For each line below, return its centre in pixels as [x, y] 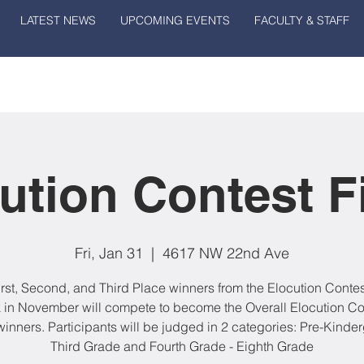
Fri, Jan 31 [109, 253]
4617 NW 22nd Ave [226, 253]
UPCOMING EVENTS [175, 20]
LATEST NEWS [58, 20]
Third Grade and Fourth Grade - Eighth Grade [182, 346]
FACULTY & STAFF [301, 20]
